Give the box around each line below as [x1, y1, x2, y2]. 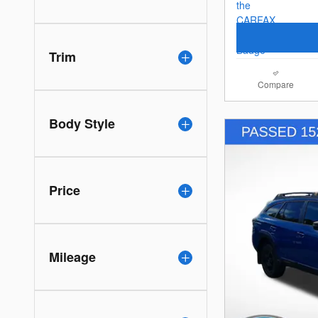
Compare [258, 77, 294, 90]
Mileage [49, 248, 96, 267]
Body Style [49, 114, 115, 133]
